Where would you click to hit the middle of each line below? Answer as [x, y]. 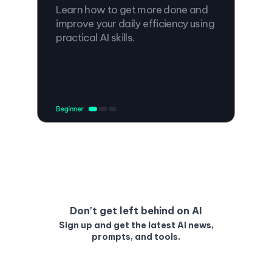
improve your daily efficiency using [135, 23]
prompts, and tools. [136, 237]
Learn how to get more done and [132, 9]
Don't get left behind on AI [136, 211]
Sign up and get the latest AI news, [136, 226]
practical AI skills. [95, 37]
